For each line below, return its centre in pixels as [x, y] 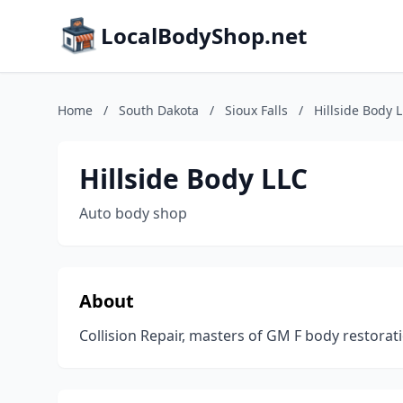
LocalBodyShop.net [204, 36]
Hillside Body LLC [193, 179]
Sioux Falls [256, 110]
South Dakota [159, 110]
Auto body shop [133, 213]
